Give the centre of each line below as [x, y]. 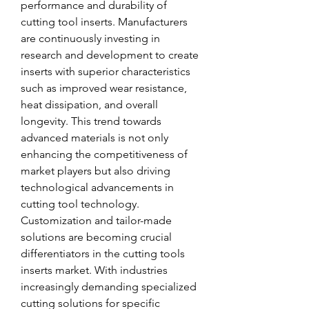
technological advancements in [97, 187]
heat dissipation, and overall [89, 104]
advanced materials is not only [94, 138]
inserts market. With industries [94, 270]
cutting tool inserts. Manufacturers [104, 22]
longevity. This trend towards [91, 121]
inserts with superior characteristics [106, 71]
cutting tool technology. [80, 204]
